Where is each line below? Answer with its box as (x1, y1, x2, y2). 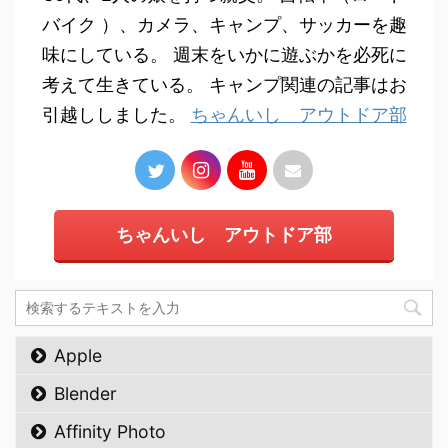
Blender (54, 383, 117, 404)
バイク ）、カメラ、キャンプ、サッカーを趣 (41, 14, 407, 35)
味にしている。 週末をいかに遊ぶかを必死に (41, 44, 407, 65)
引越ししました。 (41, 104, 191, 125)
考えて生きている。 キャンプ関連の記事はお (41, 74, 407, 95)
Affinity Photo (54, 421, 166, 442)
